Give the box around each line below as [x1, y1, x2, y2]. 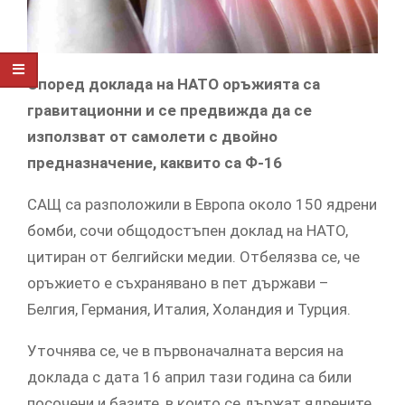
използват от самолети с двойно [27, 127, 278, 146]
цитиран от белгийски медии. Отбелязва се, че [27, 248, 360, 267]
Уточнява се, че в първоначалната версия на [27, 342, 344, 361]
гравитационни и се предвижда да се [27, 101, 312, 120]
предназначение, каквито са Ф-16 [27, 154, 282, 173]
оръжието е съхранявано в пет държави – [27, 274, 329, 293]
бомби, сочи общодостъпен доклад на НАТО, [27, 221, 348, 240]
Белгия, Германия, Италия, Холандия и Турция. [27, 300, 351, 319]
